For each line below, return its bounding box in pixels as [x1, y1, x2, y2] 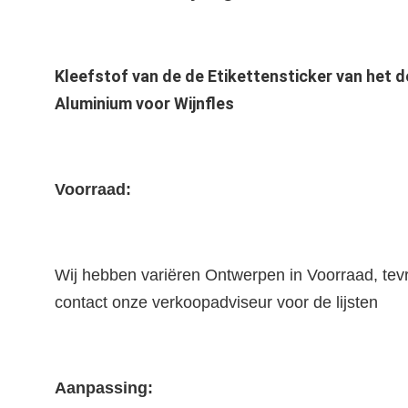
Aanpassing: [55, 379, 153, 397]
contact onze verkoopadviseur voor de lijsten [55, 293, 378, 311]
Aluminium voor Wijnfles [55, 94, 234, 113]
